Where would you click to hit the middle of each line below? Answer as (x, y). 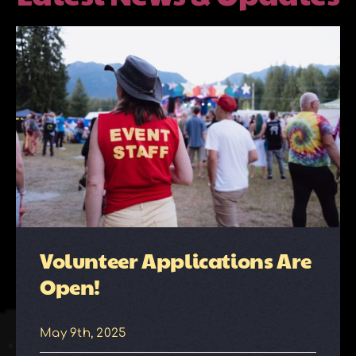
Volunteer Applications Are (175, 259)
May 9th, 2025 (83, 334)
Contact (178, 200)
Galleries (55, 92)
